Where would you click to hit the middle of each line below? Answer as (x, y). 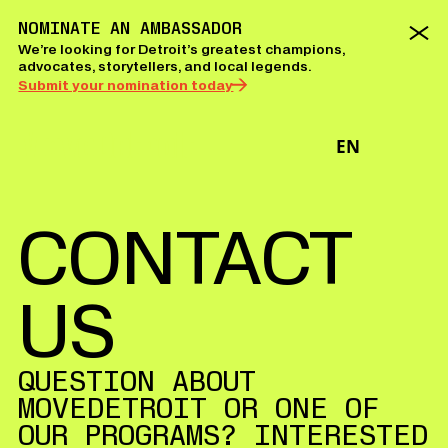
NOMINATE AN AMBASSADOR (130, 28)
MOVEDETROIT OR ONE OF (199, 408)
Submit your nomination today (126, 85)
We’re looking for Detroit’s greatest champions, (182, 49)
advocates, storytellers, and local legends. (165, 66)
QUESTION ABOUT (137, 381)
